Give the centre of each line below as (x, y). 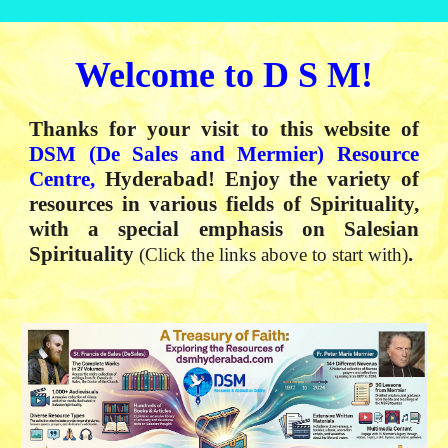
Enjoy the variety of (317, 179)
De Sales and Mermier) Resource (257, 154)
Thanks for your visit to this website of (224, 129)
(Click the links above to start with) (274, 254)
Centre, (62, 179)
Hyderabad (152, 179)
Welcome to (169, 75)
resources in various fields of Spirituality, (224, 204)
